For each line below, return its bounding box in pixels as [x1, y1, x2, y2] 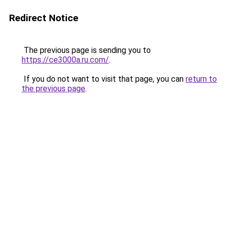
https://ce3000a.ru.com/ [22, 55, 109, 65]
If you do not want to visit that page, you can [22, 74, 186, 84]
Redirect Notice [9, 12, 78, 24]
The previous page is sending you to [22, 45, 151, 55]
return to [186, 74, 217, 84]
